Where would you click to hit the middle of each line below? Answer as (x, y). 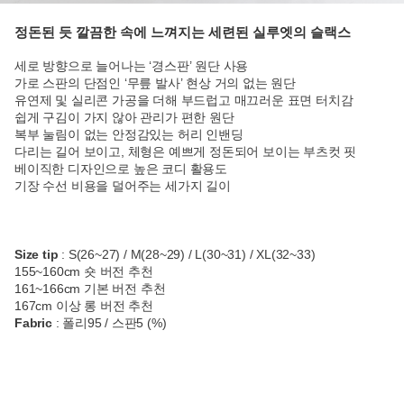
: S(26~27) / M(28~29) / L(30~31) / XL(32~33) (187, 255)
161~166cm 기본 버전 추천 (90, 289)
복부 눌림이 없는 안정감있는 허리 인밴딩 (129, 135)
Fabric (33, 323)
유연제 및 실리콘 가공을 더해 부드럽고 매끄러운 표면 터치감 (184, 101)
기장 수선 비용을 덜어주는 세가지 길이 (123, 186)
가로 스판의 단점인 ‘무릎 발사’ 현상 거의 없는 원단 (156, 83)
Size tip (37, 255)
